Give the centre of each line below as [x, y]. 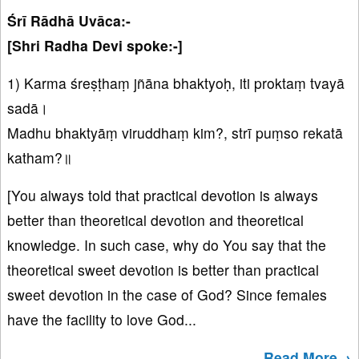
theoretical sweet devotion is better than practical [163, 270]
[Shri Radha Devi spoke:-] [95, 46]
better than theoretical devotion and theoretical [155, 220]
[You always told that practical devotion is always [163, 196]
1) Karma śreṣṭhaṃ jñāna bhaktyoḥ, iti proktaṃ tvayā [176, 83]
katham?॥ [40, 158]
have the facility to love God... [102, 320]
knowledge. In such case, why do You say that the [167, 245]
